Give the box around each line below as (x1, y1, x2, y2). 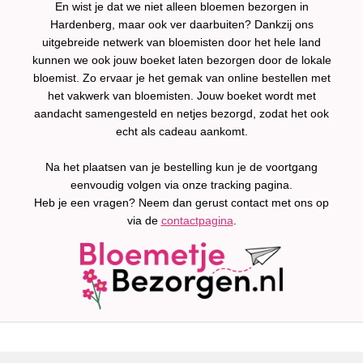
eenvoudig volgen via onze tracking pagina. (70, 178, 293, 191)
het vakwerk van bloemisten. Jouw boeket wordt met (47, 89, 316, 102)
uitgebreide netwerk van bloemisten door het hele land (42, 36, 321, 49)
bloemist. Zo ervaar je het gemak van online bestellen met (32, 71, 331, 84)
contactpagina (160, 214, 233, 227)
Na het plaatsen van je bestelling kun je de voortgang (45, 160, 318, 173)
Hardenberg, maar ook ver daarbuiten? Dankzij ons (49, 18, 314, 31)
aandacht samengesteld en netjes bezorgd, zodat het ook (34, 107, 329, 120)
